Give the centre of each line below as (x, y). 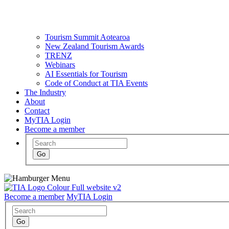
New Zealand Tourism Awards (95, 47)
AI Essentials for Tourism (86, 74)
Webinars (60, 65)
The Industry (45, 93)
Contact (37, 111)
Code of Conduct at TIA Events (96, 83)
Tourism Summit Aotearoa (87, 37)
